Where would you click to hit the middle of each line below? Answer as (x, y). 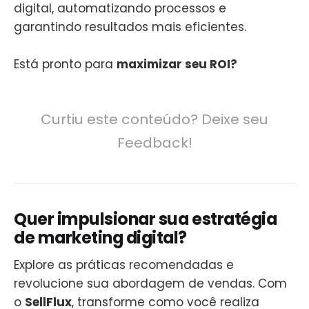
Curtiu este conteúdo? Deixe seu (154, 119)
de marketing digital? (101, 237)
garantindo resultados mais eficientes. (130, 27)
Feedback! (154, 142)
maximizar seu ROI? (177, 64)
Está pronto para (65, 64)
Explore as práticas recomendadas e (124, 265)
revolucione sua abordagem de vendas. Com (150, 284)
